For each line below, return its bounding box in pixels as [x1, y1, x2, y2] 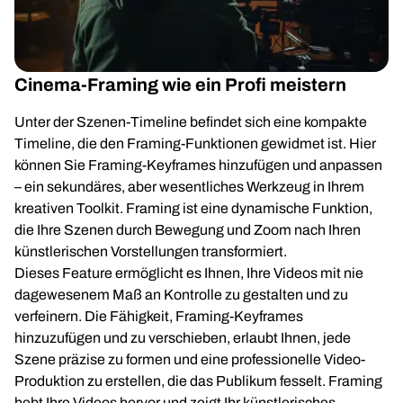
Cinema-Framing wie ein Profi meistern [14, 75, 346, 94]
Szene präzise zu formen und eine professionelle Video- [14, 352, 365, 367]
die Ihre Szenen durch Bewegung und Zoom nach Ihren [14, 222, 361, 237]
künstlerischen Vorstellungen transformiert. [14, 244, 287, 259]
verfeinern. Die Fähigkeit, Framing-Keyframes [14, 309, 303, 324]
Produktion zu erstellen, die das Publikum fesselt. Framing [14, 373, 382, 389]
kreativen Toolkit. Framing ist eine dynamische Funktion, [14, 201, 372, 216]
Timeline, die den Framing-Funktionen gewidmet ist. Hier [14, 136, 376, 151]
